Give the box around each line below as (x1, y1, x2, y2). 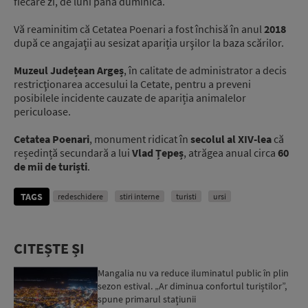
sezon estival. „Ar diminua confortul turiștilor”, (98, 280, 287, 293)
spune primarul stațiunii (98, 293, 197, 306)
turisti (176, 191, 197, 202)
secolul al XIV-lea (190, 132, 272, 146)
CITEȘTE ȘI (14, 239, 85, 258)
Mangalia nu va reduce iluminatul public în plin (98, 267, 289, 280)
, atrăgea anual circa (184, 146, 278, 160)
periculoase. (14, 104, 71, 119)
